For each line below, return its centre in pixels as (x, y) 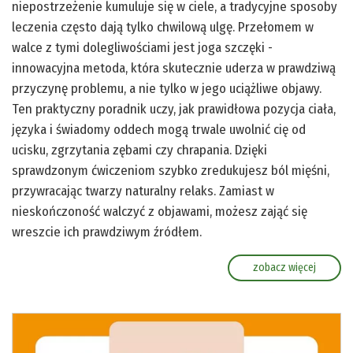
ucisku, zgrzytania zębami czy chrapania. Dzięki (139, 150)
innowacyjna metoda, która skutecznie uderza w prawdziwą (174, 69)
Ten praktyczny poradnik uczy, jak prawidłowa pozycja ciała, (174, 110)
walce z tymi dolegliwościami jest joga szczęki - (142, 48)
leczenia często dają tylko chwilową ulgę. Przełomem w (163, 28)
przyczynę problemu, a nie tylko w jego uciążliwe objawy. (167, 89)
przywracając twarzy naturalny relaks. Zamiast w (143, 191)
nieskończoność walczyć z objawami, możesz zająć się (160, 212)
